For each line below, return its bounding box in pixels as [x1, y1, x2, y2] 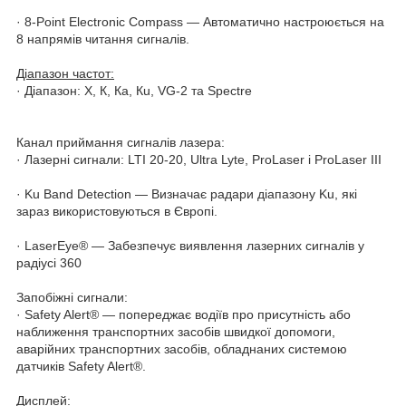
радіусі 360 [16, 255, 82, 270]
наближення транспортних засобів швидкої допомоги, [16, 324, 335, 339]
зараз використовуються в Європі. [16, 203, 217, 218]
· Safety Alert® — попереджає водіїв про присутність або [16, 306, 351, 322]
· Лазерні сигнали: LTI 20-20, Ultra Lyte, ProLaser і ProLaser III [16, 151, 382, 167]
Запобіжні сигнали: [16, 289, 128, 304]
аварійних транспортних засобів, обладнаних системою [16, 341, 347, 356]
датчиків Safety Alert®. [16, 358, 146, 373]
